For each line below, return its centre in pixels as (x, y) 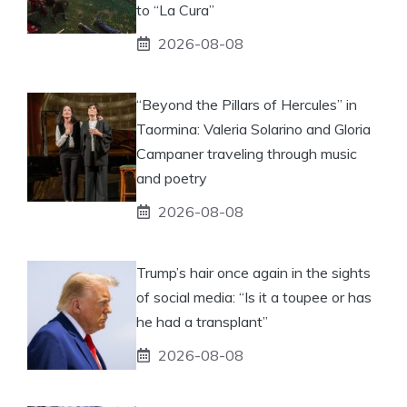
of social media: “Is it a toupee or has (254, 297)
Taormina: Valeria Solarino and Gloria (253, 129)
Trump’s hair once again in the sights (253, 272)
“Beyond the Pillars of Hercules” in (247, 104)
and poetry (172, 178)
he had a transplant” (202, 321)
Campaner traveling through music (247, 153)
